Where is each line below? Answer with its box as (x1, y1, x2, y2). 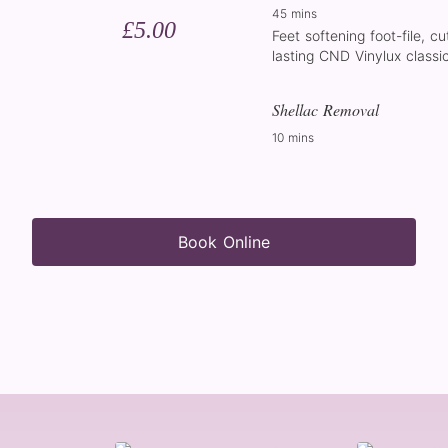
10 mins (272, 130, 314, 145)
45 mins (272, 6, 317, 21)
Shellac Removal (272, 99, 379, 120)
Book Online (178, 232, 270, 252)
